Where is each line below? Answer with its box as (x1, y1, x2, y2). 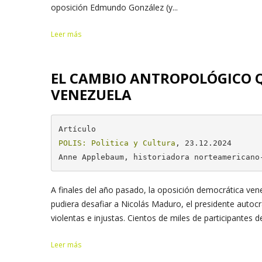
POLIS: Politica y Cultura (58, 138, 175, 147)
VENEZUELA (51, 85, 132, 104)
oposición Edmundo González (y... (51, 2, 178, 13)
